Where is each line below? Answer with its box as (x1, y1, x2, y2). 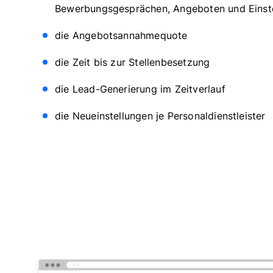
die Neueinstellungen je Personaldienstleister (55, 109, 266, 122)
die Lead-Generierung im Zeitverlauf (55, 82, 225, 95)
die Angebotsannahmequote (55, 29, 188, 41)
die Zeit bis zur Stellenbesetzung (55, 55, 210, 68)
